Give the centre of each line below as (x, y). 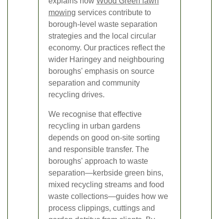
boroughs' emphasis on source (101, 71)
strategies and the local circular (102, 36)
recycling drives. (77, 95)
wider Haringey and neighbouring (106, 60)
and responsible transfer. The (99, 150)
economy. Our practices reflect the (107, 48)
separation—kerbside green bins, (106, 173)
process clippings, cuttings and (102, 208)
